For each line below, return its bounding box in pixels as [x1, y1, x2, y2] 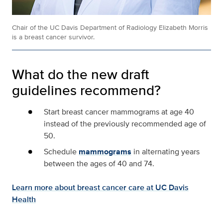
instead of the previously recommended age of [44, 118, 206, 130]
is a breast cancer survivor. [12, 32, 95, 42]
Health [12, 194, 36, 206]
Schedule [44, 146, 79, 158]
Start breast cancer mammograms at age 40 [44, 106, 194, 118]
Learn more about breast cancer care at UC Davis [12, 182, 189, 194]
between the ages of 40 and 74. [44, 158, 154, 170]
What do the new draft [12, 64, 149, 85]
